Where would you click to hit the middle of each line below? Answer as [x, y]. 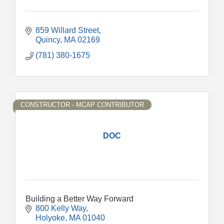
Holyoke [50, 217]
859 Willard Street [67, 30]
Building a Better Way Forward [79, 198]
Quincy [48, 39]
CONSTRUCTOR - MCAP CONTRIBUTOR [82, 104]
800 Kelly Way [61, 208]
